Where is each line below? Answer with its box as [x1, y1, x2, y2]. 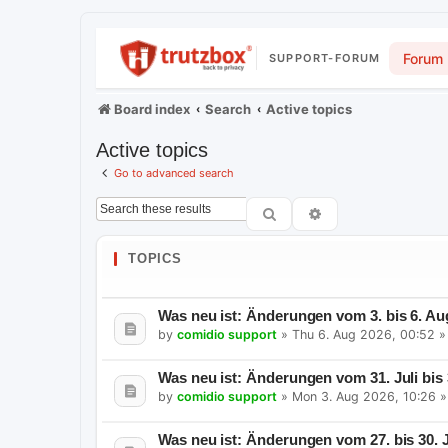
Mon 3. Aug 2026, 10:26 [292, 388, 436, 404]
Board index [114, 101, 190, 117]
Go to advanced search [114, 166, 234, 180]
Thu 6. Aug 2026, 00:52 [292, 326, 435, 342]
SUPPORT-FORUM [269, 50, 381, 65]
